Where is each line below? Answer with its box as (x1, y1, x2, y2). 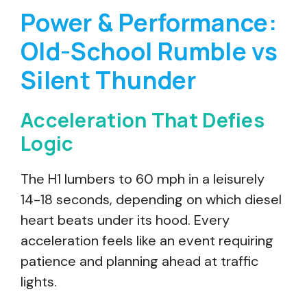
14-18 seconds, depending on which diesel (21, 191, 282, 208)
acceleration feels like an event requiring (21, 232, 273, 249)
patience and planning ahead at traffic (21, 252, 258, 270)
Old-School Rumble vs (21, 35, 278, 68)
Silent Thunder (21, 64, 196, 97)
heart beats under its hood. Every (21, 211, 230, 229)
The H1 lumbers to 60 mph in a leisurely (21, 170, 265, 188)
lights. (21, 273, 57, 291)
